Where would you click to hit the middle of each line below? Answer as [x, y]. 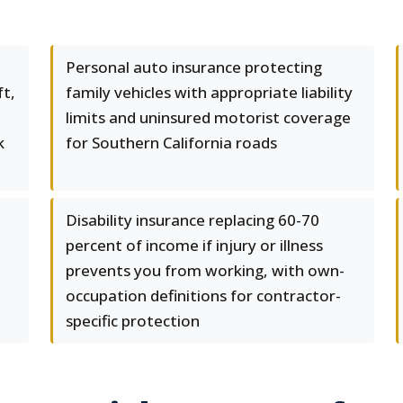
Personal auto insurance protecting [194, 67]
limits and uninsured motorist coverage [208, 117]
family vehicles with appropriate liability [209, 92]
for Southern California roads [171, 143]
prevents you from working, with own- [205, 270]
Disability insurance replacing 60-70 [193, 220]
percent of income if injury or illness [194, 245]
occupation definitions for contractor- [203, 296]
